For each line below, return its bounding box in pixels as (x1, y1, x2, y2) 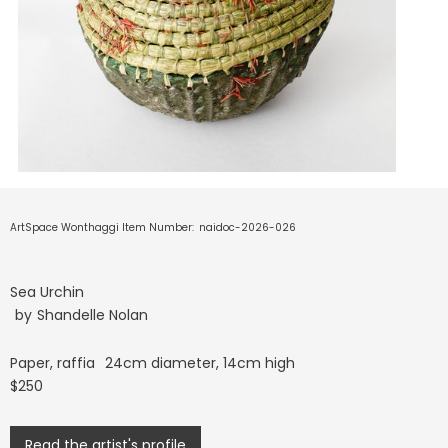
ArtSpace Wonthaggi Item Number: (10, 219, 194, 235)
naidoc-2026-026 (199, 219, 296, 235)
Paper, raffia (10, 352, 95, 373)
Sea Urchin (10, 281, 84, 302)
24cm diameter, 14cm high (105, 352, 295, 373)
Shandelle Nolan (37, 304, 148, 325)
